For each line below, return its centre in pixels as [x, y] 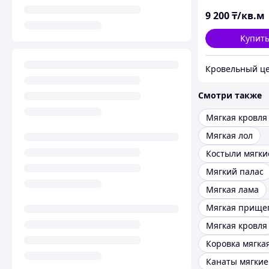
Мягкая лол [229, 136]
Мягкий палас [235, 172]
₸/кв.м [248, 16]
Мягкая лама [232, 190]
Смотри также [230, 95]
